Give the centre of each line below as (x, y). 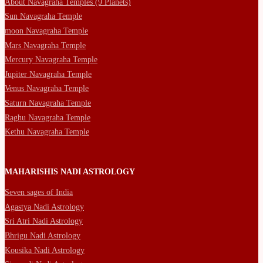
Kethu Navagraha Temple (47, 132)
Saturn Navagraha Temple (48, 103)
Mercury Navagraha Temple (51, 60)
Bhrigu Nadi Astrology (43, 235)
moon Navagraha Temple (46, 31)
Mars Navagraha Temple (45, 45)
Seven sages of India (39, 192)
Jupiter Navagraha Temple (48, 74)
